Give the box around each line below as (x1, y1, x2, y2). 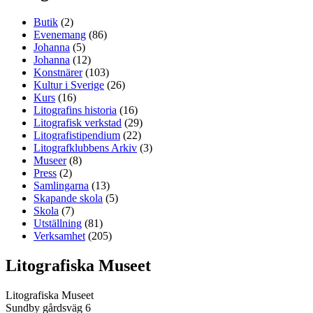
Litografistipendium (34, 129, 120, 142)
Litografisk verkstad (34, 117, 122, 129)
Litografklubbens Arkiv (34, 142, 137, 154)
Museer (34, 154, 66, 167)
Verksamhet (34, 230, 85, 242)
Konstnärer (34, 66, 82, 79)
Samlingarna (34, 180, 89, 192)
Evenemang (34, 29, 86, 41)
